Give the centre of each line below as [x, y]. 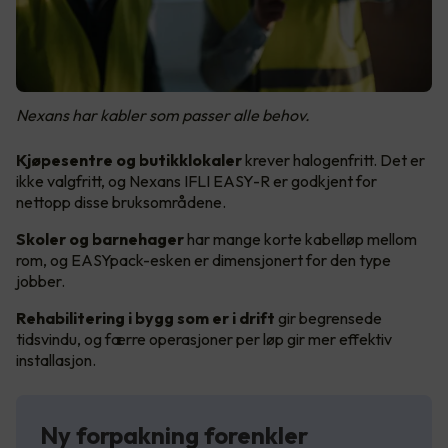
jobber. [40, 280]
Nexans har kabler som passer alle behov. [163, 114]
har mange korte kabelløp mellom [302, 238]
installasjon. [56, 359]
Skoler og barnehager [101, 238]
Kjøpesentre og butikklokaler [129, 159]
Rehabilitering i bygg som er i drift [147, 317]
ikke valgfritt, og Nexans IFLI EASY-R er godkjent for [196, 180]
